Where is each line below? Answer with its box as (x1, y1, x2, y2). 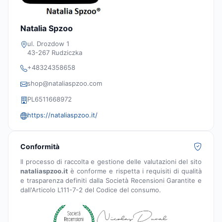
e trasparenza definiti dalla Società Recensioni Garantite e (20, 176, 202, 185)
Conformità (20, 142, 59, 151)
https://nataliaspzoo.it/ (27, 111, 98, 119)
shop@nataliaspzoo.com (27, 79, 102, 88)
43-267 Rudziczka (27, 49, 82, 57)
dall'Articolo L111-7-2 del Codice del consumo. (20, 186, 161, 194)
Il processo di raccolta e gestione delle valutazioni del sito (20, 158, 202, 166)
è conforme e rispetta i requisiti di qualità (68, 167, 202, 175)
